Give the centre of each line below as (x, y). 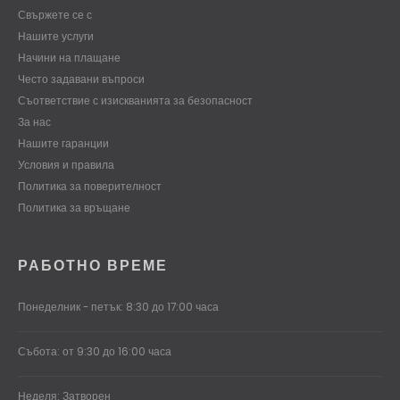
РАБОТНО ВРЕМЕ (93, 266)
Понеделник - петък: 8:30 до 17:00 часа (118, 308)
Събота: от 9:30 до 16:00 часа (95, 352)
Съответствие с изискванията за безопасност (135, 100)
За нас (34, 122)
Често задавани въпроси (81, 79)
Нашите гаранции (63, 143)
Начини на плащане (69, 58)
